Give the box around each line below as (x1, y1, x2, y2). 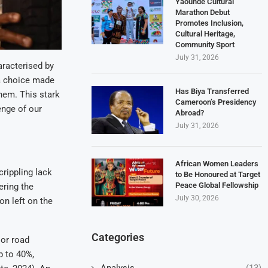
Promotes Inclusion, (175, 18, 244, 28)
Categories (92, 230, 145, 243)
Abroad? (175, 108, 205, 117)
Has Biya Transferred (175, 86, 249, 96)
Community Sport (175, 39, 235, 49)
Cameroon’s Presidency (175, 97, 257, 106)
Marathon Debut (175, 7, 230, 17)
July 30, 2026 (175, 193, 220, 202)
